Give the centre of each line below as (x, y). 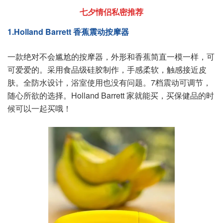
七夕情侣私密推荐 (111, 12)
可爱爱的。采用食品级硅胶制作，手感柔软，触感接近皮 (107, 69)
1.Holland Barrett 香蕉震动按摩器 (68, 32)
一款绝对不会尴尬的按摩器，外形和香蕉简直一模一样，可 (111, 56)
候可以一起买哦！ (39, 108)
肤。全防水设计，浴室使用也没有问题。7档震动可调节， (109, 82)
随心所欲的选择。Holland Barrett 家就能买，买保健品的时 (111, 95)
